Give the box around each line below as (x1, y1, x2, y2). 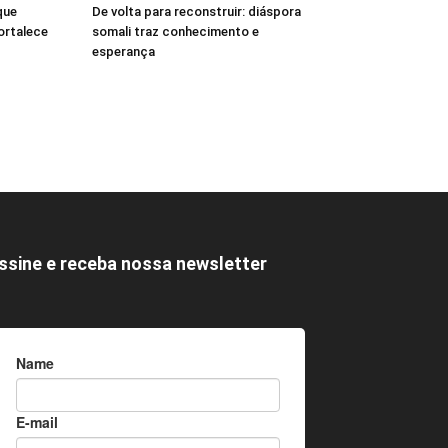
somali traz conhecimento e (92, 24, 259, 39)
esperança (92, 44, 155, 59)
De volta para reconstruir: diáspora (92, 4, 301, 19)
